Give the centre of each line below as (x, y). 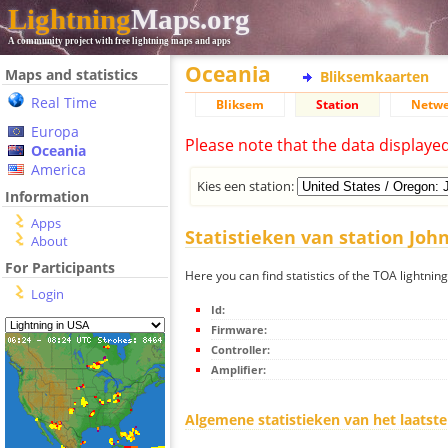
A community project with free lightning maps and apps (119, 41)
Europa (55, 131)
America (58, 169)
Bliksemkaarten (374, 76)
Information (47, 196)
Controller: (240, 350)
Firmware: (239, 330)
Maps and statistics (71, 74)
